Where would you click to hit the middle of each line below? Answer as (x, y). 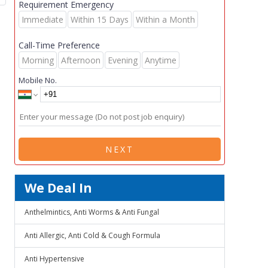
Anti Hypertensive (54, 259)
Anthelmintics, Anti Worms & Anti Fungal (92, 212)
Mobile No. (38, 80)
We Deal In (58, 188)
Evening (123, 60)
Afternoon (81, 60)
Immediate (42, 19)
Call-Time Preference (59, 45)
